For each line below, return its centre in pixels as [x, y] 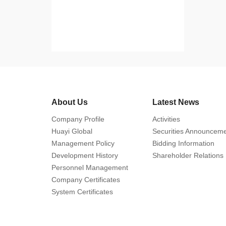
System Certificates [82, 192]
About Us [70, 102]
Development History [85, 155]
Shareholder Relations [188, 155]
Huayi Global [72, 131]
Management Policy [83, 143]
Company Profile [78, 119]
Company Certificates [86, 180]
